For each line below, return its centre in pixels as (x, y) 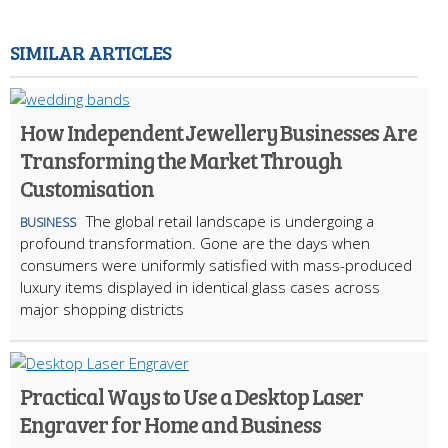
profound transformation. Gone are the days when (195, 242)
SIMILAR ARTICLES (90, 51)
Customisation (87, 187)
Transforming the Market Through (181, 159)
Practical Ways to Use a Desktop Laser (192, 395)
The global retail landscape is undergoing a (230, 220)
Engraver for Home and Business (170, 423)
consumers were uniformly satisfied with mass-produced (216, 264)
